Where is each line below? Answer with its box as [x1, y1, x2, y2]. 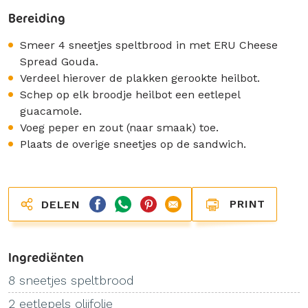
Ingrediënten [8, 249, 84, 265]
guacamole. [20, 104, 82, 118]
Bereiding [8, 10, 65, 26]
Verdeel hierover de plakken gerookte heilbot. [20, 71, 260, 85]
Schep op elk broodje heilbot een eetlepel [20, 88, 240, 101]
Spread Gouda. [20, 55, 98, 68]
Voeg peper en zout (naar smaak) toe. [20, 121, 219, 134]
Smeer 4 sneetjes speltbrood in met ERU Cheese [20, 38, 278, 52]
